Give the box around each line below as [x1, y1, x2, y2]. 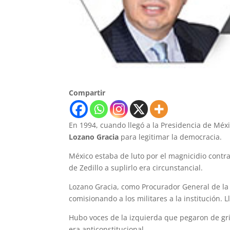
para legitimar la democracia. [119, 132, 222, 142]
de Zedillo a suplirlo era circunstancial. [69, 163, 203, 172]
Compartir [69, 88, 106, 98]
